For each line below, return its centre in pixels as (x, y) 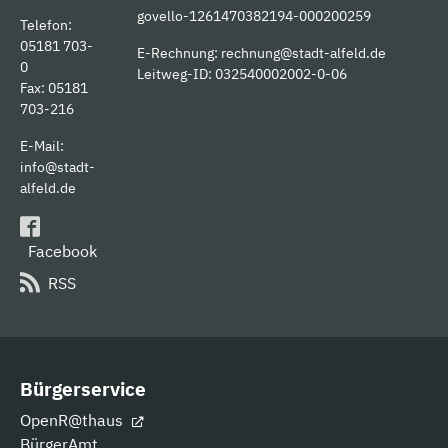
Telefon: (46, 24)
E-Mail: (42, 145)
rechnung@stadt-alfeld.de (303, 52)
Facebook (62, 251)
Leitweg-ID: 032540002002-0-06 (242, 73)
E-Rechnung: (179, 52)
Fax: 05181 (54, 87)
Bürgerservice (83, 389)
